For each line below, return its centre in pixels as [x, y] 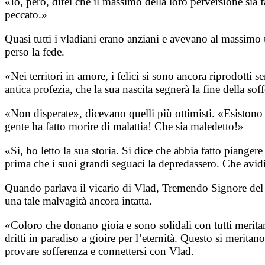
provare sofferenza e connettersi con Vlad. [99, 251]
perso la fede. [35, 52]
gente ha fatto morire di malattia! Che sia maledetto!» [124, 127]
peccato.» [26, 15]
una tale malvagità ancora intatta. [78, 201]
